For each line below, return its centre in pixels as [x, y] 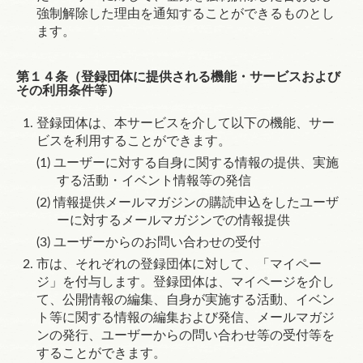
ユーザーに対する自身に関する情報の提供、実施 [196, 163]
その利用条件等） [68, 91]
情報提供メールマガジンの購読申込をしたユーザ [196, 203]
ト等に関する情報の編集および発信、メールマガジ [186, 318]
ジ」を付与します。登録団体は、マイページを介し [186, 282]
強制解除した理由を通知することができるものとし [186, 14]
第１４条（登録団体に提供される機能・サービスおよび [178, 77]
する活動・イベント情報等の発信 [154, 181]
